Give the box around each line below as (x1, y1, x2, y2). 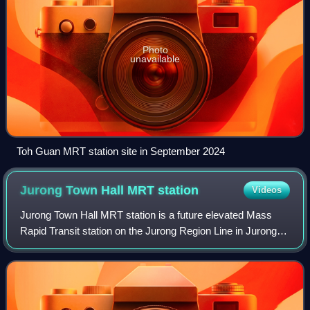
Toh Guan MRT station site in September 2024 (17, 145, 225, 157)
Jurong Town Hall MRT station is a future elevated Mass (20, 208, 273, 221)
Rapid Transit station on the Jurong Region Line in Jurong (20, 224, 277, 237)
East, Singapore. (20, 240, 95, 253)
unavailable (130, 53, 180, 64)
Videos (251, 184, 282, 195)
